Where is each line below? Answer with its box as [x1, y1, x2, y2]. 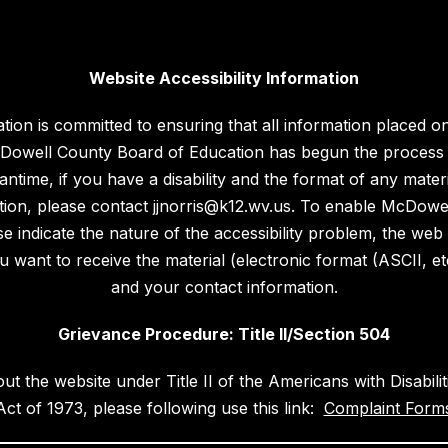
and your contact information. [110, 277, 338, 298]
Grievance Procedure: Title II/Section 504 [58, 324, 390, 345]
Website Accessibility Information [89, 68, 359, 89]
